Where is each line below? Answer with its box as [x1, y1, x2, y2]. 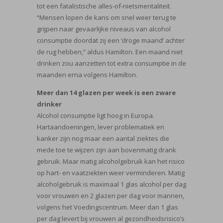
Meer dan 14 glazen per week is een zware [37, 88, 176, 97]
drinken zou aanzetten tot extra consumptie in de [37, 58, 186, 68]
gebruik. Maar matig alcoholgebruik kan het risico [37, 156, 185, 166]
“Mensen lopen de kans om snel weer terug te [37, 12, 176, 22]
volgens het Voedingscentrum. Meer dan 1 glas [37, 202, 178, 212]
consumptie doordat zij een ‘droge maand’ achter [37, 35, 185, 45]
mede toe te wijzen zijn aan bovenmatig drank [37, 145, 176, 154]
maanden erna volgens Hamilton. [37, 70, 137, 79]
